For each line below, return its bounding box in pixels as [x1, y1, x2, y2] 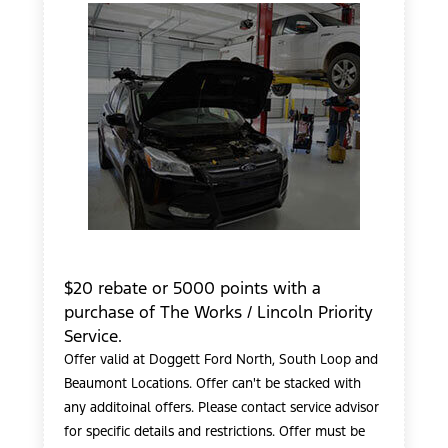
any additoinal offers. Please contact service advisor [64, 399, 379, 416]
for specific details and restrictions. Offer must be [64, 423, 365, 440]
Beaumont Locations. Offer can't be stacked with [64, 375, 361, 392]
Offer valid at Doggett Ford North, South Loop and [64, 351, 378, 368]
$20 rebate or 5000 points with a [64, 277, 321, 299]
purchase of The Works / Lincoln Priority [64, 301, 373, 323]
